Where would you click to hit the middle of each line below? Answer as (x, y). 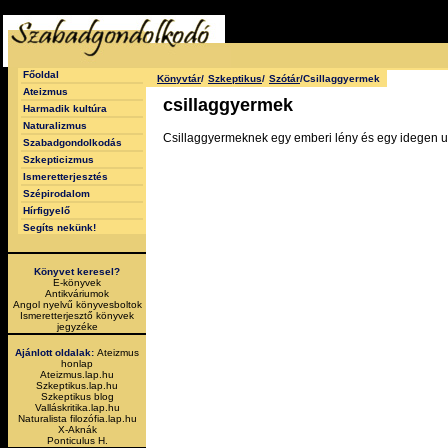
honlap (77, 363)
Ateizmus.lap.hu (77, 374)
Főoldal (41, 74)
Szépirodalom (56, 193)
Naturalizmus (55, 125)
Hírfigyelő (46, 210)
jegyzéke (77, 326)
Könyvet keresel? (77, 271)
